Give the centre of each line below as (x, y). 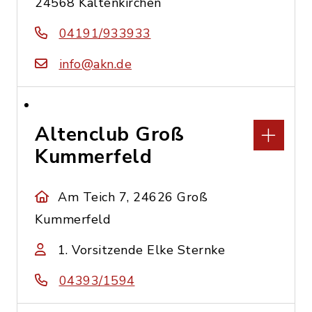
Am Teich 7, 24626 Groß (133, 197)
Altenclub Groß (109, 134)
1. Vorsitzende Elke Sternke (141, 250)
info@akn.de (95, 64)
